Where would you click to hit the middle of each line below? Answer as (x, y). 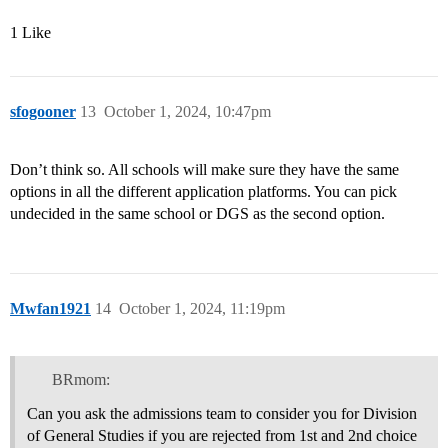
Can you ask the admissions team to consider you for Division (222, 414)
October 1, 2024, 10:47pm (187, 112)
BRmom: (80, 380)
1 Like (30, 33)
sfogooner (43, 112)
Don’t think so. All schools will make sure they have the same (204, 170)
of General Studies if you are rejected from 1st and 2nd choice (222, 436)
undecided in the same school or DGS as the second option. (197, 214)
